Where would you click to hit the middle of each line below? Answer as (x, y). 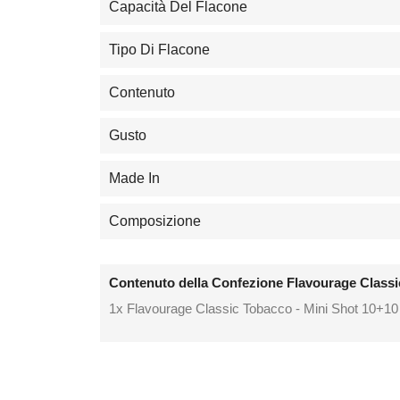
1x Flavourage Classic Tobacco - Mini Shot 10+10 (254, 308)
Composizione (155, 221)
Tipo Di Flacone (159, 50)
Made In (134, 179)
